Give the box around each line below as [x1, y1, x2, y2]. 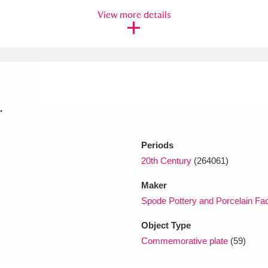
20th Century [141, 155, 191, 166]
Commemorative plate [141, 235, 228, 246]
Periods [141, 139, 173, 150]
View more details [97, 8, 171, 20]
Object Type [141, 220, 191, 230]
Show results [144, 144, 197, 156]
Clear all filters [17, 145, 78, 155]
